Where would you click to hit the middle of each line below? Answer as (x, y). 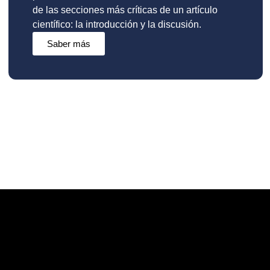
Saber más (69, 44)
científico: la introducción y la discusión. (117, 25)
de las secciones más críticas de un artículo (125, 10)
